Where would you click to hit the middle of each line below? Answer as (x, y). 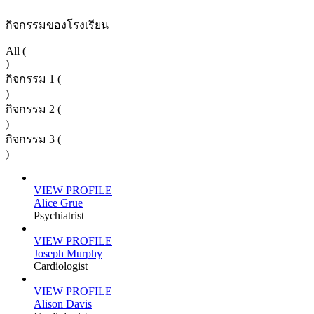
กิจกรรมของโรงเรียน (57, 25)
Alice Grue (58, 203)
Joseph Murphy (68, 254)
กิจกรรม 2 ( (33, 109)
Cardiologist (61, 266)
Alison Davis (63, 304)
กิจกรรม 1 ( (33, 79)
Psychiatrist (59, 216)
